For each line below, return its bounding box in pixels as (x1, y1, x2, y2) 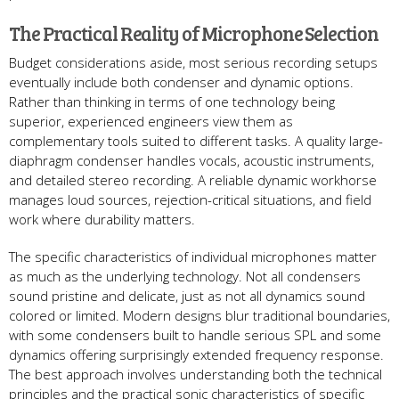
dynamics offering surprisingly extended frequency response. (9, 345, 384, 363)
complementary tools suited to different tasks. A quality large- (9, 131, 383, 150)
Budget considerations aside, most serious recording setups (9, 53, 378, 71)
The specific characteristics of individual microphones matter (9, 247, 377, 265)
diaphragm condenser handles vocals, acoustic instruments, (9, 151, 374, 169)
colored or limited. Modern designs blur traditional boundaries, (9, 305, 390, 324)
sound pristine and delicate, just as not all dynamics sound (9, 286, 365, 305)
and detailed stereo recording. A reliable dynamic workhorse (9, 170, 377, 189)
